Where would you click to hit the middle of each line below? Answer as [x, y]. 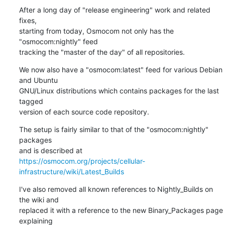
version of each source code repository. [84, 111]
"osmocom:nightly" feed [58, 41]
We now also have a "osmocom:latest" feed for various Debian [121, 69]
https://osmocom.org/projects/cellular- [82, 161]
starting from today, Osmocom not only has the [96, 31]
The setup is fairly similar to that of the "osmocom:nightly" [114, 129]
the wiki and [39, 199]
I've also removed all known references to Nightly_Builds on [116, 189]
